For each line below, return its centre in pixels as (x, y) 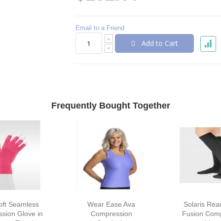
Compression (111, 214)
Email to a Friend (100, 28)
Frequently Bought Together (110, 106)
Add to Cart (160, 43)
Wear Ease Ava (111, 204)
